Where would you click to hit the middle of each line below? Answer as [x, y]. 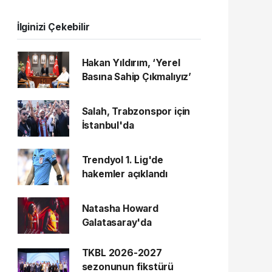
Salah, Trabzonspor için [136, 111]
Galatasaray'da [117, 222]
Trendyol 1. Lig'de [123, 160]
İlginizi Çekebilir [53, 27]
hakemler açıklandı [125, 174]
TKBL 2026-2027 [122, 253]
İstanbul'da [108, 125]
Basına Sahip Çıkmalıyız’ [136, 76]
